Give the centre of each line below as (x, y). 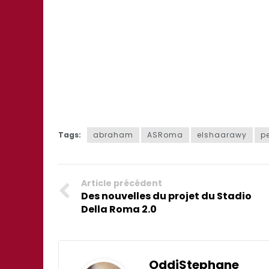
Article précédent (122, 183)
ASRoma (165, 135)
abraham (113, 135)
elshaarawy (222, 135)
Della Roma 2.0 (119, 210)
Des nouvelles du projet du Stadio (166, 196)
